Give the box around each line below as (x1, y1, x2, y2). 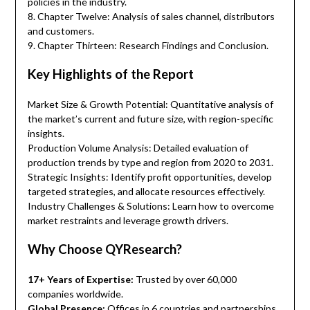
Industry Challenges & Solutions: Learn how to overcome (27, 200, 274, 212)
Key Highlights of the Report (27, 66, 194, 82)
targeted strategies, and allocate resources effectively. (27, 185, 265, 198)
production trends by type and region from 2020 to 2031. (27, 156, 273, 169)
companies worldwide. (27, 288, 123, 300)
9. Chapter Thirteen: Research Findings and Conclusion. (27, 39, 268, 52)
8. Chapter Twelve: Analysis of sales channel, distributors (27, 10, 275, 23)
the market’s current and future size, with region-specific (27, 113, 273, 125)
